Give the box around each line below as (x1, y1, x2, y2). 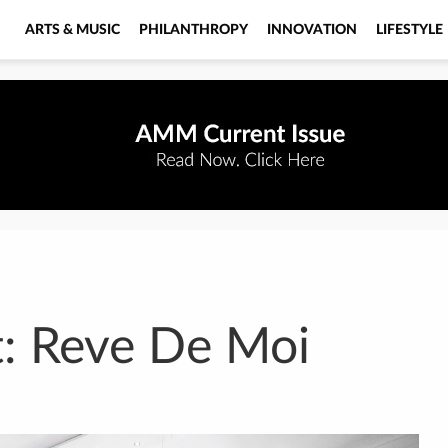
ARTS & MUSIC (25, 23, 120, 37)
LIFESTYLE (376, 23, 443, 37)
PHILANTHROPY (139, 23, 248, 37)
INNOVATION (267, 23, 357, 37)
